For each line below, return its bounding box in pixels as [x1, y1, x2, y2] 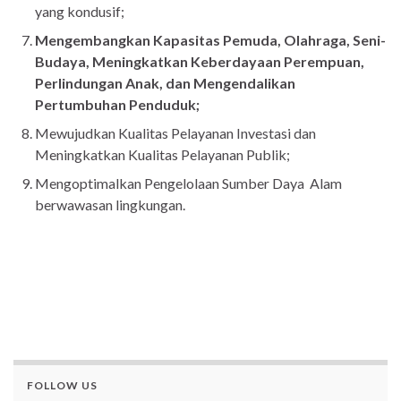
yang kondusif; [35, 3, 124, 21]
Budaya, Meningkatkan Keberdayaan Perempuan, [35, 53, 364, 71]
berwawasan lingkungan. [35, 196, 185, 214]
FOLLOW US [27, 379, 98, 393]
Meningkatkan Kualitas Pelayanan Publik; [35, 146, 290, 164]
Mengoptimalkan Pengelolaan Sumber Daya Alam [35, 175, 342, 192]
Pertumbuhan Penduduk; [35, 96, 200, 114]
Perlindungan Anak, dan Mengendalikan [35, 74, 295, 92]
